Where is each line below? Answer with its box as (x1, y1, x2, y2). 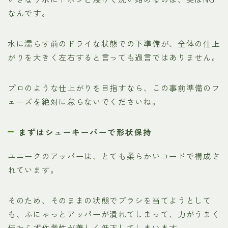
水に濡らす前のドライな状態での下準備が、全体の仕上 (8, 37, 220, 49)
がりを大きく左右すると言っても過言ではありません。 (8, 51, 220, 63)
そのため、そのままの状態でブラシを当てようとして (8, 194, 212, 206)
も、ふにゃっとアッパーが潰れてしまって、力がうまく (8, 208, 220, 219)
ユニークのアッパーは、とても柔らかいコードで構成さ (8, 150, 220, 161)
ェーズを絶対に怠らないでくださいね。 (8, 95, 161, 107)
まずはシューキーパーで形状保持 (18, 126, 152, 137)
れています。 (8, 163, 59, 175)
